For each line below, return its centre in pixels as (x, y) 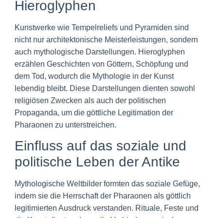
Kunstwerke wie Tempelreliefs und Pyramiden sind (102, 27)
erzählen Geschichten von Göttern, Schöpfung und (101, 64)
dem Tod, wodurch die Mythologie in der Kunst (94, 76)
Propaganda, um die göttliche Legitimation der (94, 112)
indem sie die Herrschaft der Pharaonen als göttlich (103, 196)
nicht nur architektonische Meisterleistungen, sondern (106, 39)
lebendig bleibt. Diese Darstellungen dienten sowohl (105, 88)
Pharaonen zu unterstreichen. (65, 125)
